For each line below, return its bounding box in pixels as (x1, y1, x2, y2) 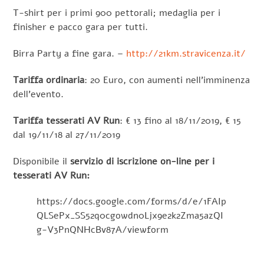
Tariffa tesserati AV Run (13, 114, 120, 127)
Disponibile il (13, 154, 71, 168)
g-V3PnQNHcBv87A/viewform (37, 223, 169, 237)
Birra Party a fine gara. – (13, 47, 127, 61)
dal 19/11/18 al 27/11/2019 (13, 128, 121, 141)
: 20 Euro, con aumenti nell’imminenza (84, 74, 250, 87)
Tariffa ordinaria (13, 74, 85, 87)
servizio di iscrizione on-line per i (70, 154, 215, 168)
